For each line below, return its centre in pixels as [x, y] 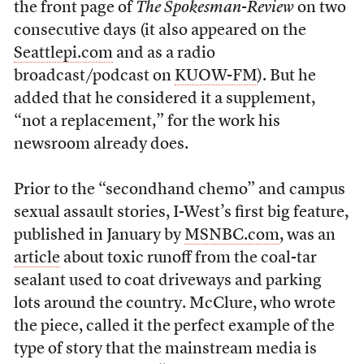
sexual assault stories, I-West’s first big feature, [181, 213]
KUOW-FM [216, 76]
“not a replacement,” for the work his [147, 122]
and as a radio [164, 54]
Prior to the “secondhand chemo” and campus [179, 190]
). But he [286, 76]
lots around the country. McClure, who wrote [174, 304]
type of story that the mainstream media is [165, 349]
